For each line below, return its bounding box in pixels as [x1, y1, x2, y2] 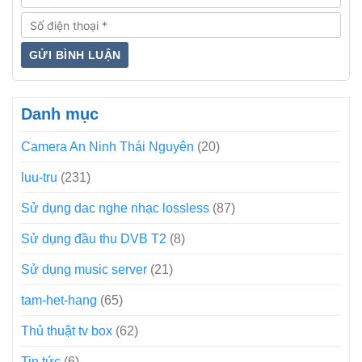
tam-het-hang [21, 293, 97, 308]
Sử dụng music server [21, 263, 147, 277]
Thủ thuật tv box [21, 324, 112, 339]
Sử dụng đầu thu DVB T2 [21, 232, 166, 246]
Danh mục [21, 105, 99, 124]
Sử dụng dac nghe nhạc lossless [21, 201, 209, 216]
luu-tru [21, 170, 57, 185]
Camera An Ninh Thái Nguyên [21, 140, 194, 154]
